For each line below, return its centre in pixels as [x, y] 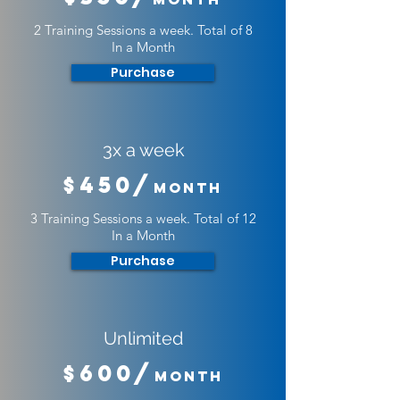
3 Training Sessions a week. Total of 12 [143, 218]
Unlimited [143, 338]
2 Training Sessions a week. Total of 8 [143, 30]
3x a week [143, 150]
